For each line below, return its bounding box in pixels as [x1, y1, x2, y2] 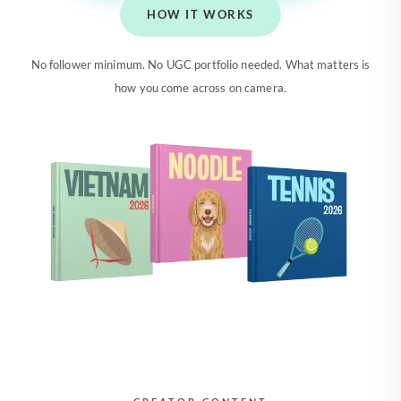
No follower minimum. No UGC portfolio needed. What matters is [30, 57, 371, 72]
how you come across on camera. [115, 81, 286, 95]
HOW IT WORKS [147, 7, 254, 21]
